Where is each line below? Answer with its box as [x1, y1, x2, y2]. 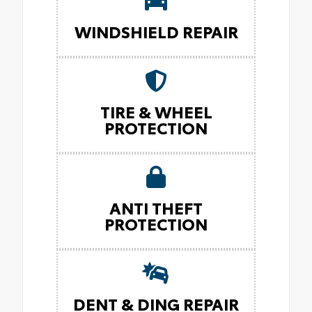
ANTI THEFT [109, 195, 203, 219]
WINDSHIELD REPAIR [74, 19, 238, 42]
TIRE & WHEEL [100, 99, 212, 123]
